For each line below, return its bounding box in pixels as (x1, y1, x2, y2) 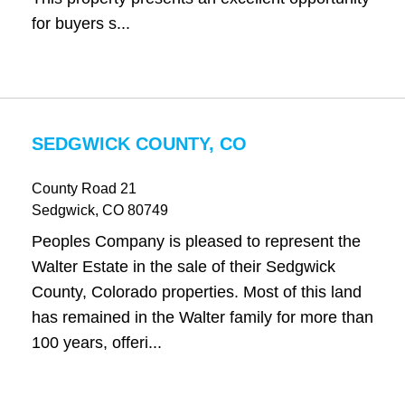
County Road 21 (31, 181, 137, 196)
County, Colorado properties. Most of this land (31, 283, 362, 301)
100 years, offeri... (31, 334, 162, 352)
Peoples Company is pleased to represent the (31, 232, 361, 250)
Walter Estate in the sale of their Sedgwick (31, 258, 335, 276)
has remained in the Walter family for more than (31, 308, 373, 326)
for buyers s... (31, 14, 130, 33)
